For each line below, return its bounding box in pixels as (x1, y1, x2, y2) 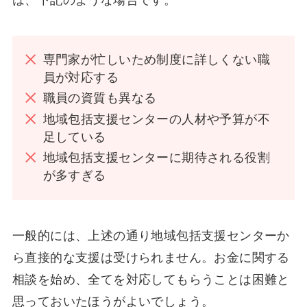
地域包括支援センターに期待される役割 (42, 151, 270, 165)
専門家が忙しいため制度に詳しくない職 (42, 52, 270, 66)
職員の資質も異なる (42, 91, 157, 106)
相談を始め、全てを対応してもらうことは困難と (12, 272, 290, 286)
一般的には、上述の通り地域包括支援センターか (12, 228, 290, 243)
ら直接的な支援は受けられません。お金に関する (12, 250, 290, 265)
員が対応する (42, 70, 119, 84)
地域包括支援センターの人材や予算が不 (42, 112, 270, 126)
